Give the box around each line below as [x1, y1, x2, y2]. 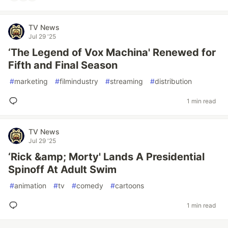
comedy [76, 181, 103, 190]
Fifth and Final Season [8, 59, 118, 71]
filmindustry [60, 77, 98, 85]
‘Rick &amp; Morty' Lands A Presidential [8, 151, 205, 163]
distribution [155, 77, 192, 85]
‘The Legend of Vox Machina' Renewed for [8, 46, 216, 59]
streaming [110, 77, 143, 85]
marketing [14, 77, 48, 85]
